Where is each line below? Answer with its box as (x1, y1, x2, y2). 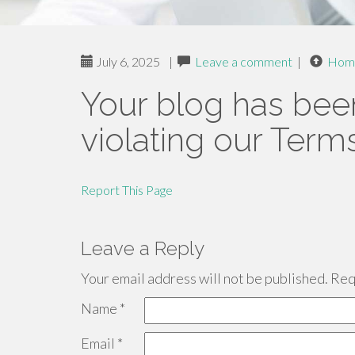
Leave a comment (195, 54, 292, 69)
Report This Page (81, 182, 173, 197)
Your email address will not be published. (81, 269, 328, 287)
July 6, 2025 (94, 54, 160, 69)
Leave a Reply (81, 237, 204, 260)
